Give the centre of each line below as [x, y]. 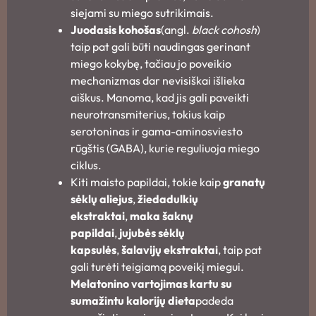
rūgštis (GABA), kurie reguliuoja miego [165, 148]
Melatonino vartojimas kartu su [151, 283]
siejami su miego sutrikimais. [142, 12]
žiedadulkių [168, 199]
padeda [214, 300]
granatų [244, 182]
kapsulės [93, 249]
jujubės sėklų [152, 232]
